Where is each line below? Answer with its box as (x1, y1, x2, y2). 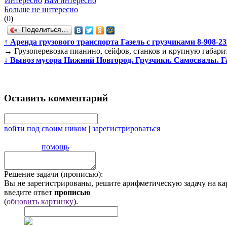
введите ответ (4, 187, 54, 197)
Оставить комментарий (4, 93, 108, 104)
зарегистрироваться (92, 124, 160, 133)
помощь (42, 142, 69, 151)
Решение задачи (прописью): (4, 169, 103, 178)
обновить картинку (7, 197, 73, 206)
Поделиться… (22, 26, 68, 34)
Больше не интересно (4, 5, 78, 14)
